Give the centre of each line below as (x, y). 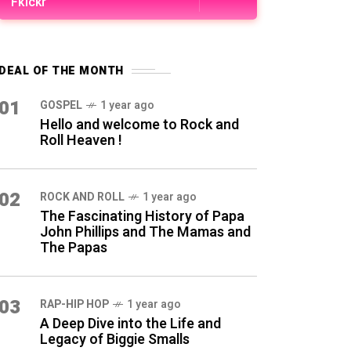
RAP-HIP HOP (74, 304)
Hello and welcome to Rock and (139, 125)
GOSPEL (61, 105)
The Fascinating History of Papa (142, 217)
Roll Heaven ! (81, 141)
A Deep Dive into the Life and (130, 324)
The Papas (74, 248)
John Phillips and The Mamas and (145, 232)
